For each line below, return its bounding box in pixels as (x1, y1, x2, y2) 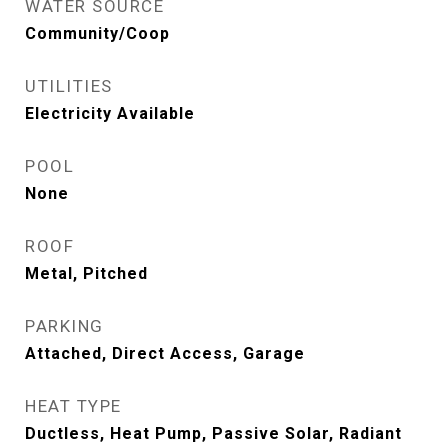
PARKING (25, 315, 104, 336)
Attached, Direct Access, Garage (25, 343, 305, 363)
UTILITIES (25, 75, 113, 96)
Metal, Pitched (25, 263, 148, 283)
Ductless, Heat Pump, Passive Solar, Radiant (25, 423, 402, 443)
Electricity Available (25, 103, 195, 123)
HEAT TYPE (25, 395, 122, 416)
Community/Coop (25, 23, 170, 43)
